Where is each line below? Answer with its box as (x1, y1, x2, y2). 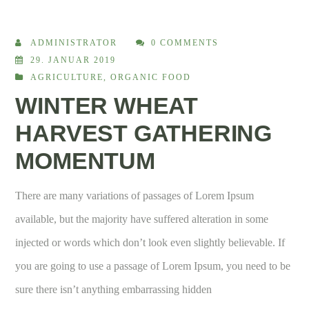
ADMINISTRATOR (30, 37, 118, 48)
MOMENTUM (15, 147, 155, 174)
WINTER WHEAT (15, 92, 199, 119)
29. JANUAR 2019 (30, 54, 117, 65)
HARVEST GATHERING (15, 119, 272, 146)
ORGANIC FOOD (110, 72, 192, 82)
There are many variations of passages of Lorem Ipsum (15, 189, 255, 201)
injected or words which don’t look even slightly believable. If (15, 236, 286, 248)
